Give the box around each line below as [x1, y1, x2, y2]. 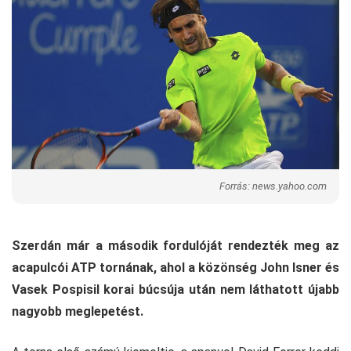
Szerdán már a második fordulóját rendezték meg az [12, 237, 339, 253]
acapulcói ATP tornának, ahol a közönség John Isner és [12, 259, 339, 275]
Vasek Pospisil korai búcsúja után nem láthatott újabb [12, 281, 339, 297]
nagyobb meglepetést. [12, 303, 143, 319]
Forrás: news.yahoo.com [219, 179, 327, 192]
